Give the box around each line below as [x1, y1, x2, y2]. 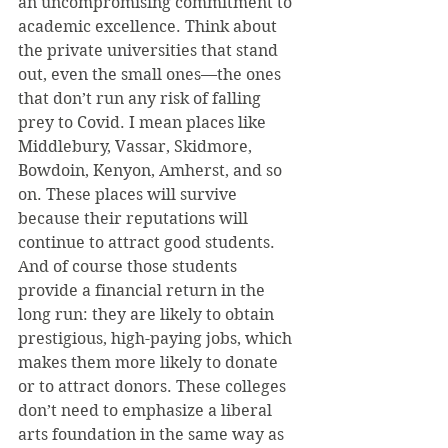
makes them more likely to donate [18, 353, 282, 372]
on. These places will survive [18, 185, 241, 204]
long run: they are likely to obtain [18, 305, 278, 324]
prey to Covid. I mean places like [18, 113, 270, 132]
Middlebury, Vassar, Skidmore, [18, 137, 256, 156]
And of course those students [18, 257, 241, 276]
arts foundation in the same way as [18, 425, 288, 444]
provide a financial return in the [18, 281, 269, 300]
